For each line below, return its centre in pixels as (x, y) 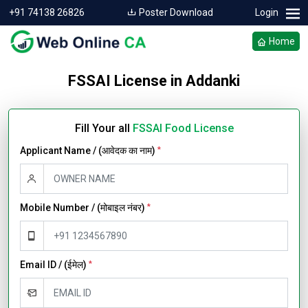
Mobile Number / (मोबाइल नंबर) (84, 208)
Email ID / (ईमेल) (54, 265)
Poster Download (175, 12)
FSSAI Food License (183, 128)
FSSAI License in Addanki (154, 81)
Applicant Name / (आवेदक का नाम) (89, 151)
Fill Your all (103, 128)
